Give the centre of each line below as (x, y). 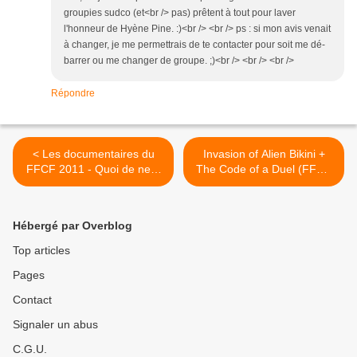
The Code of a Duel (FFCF (264, 169)
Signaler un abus (55, 325)
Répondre (73, 94)
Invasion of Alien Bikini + (264, 154)
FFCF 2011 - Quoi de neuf (93, 169)
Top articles (41, 251)
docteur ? (93, 184)
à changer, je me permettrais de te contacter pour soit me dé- (194, 45)
